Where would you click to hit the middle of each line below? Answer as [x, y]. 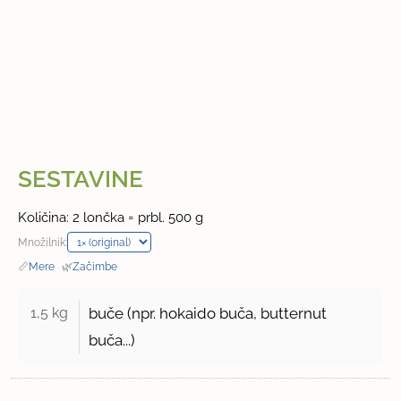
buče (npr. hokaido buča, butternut [208, 314]
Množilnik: [43, 243]
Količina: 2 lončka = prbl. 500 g [111, 218]
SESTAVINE [81, 179]
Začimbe [95, 267]
